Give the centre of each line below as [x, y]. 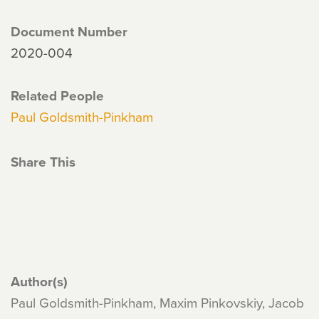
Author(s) [39, 281]
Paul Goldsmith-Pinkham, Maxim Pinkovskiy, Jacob [157, 302]
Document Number [69, 31]
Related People [57, 95]
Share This [43, 162]
